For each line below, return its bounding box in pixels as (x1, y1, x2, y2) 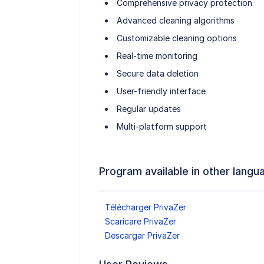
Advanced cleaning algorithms (116, 15, 235, 26)
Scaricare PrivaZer (104, 216, 176, 227)
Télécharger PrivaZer (104, 202, 186, 213)
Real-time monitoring (116, 51, 197, 61)
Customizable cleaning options (116, 33, 237, 44)
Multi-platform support (116, 121, 207, 132)
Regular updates (116, 104, 181, 114)
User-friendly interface (116, 86, 206, 97)
